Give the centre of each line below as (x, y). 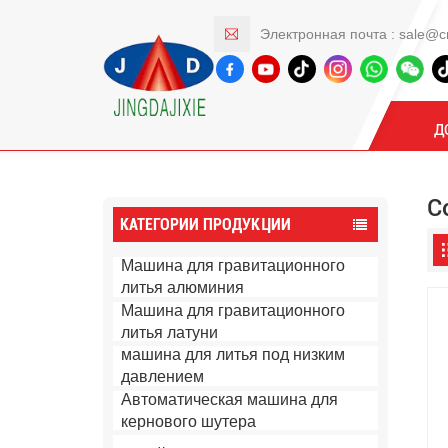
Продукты (156, 121)
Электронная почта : (329, 33)
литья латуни (170, 332)
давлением (163, 377)
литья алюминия (183, 288)
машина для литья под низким (233, 355)
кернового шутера (189, 421)
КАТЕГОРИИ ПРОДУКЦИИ (205, 225)
